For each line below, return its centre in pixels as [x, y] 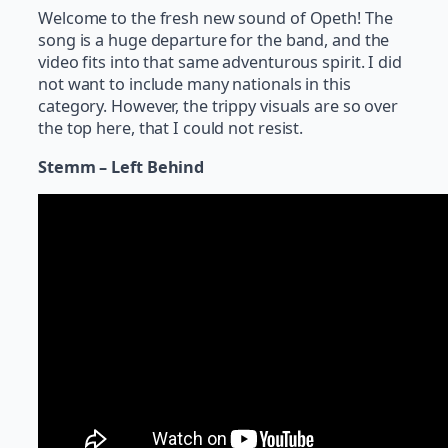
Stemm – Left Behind [121, 166]
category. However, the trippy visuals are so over [218, 106]
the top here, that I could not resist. [171, 128]
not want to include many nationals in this [194, 84]
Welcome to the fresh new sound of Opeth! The [215, 18]
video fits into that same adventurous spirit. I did [220, 62]
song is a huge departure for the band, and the [214, 40]
